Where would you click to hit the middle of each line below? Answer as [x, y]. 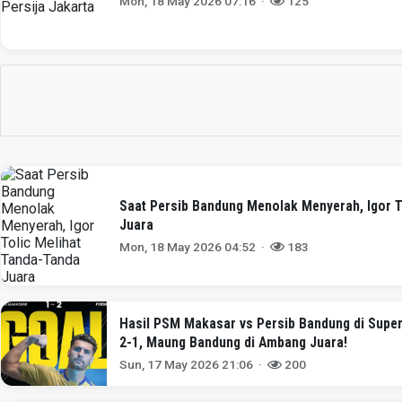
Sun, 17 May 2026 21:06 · [194, 365]
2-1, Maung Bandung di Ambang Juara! [234, 343]
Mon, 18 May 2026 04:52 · [195, 246]
